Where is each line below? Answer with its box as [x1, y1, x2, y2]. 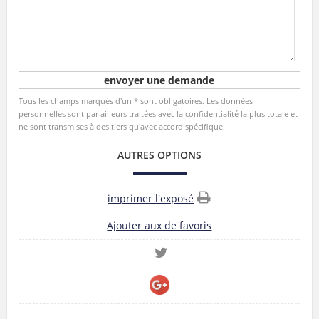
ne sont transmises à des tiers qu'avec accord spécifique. [18, 120, 225, 132]
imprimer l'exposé [108, 191, 194, 205]
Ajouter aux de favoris [107, 218, 212, 232]
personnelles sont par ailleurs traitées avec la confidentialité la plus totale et [18, 108, 298, 119]
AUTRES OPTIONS [117, 147, 202, 162]
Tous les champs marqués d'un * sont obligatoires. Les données [18, 95, 253, 106]
